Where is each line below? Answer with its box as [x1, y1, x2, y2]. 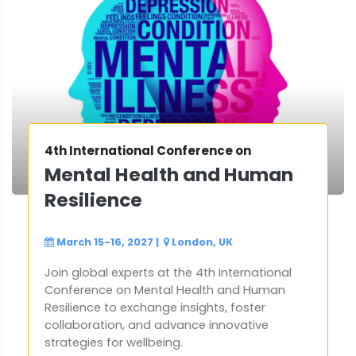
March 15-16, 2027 [56, 235, 153, 250]
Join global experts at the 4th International [44, 265, 292, 281]
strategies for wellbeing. [44, 335, 183, 351]
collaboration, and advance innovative [44, 317, 269, 334]
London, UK [172, 235, 233, 250]
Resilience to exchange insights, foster [44, 300, 265, 316]
